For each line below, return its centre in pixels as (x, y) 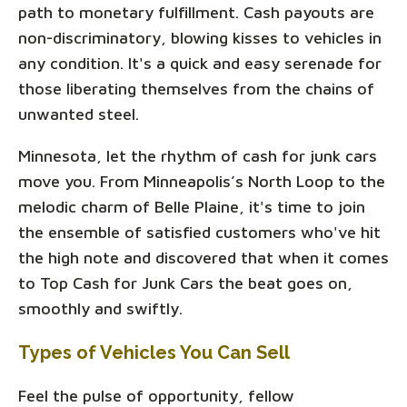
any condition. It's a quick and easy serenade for (200, 63)
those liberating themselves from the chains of (196, 88)
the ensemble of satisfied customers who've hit (199, 232)
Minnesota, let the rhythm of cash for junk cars (198, 155)
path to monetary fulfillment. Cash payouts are (196, 12)
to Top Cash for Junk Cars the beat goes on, (185, 283)
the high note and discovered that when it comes (203, 257)
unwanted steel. (79, 114)
